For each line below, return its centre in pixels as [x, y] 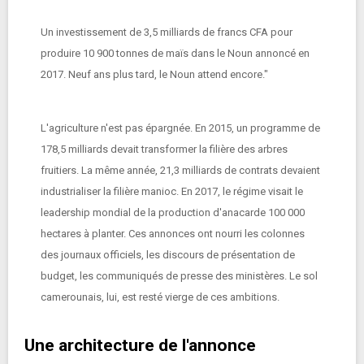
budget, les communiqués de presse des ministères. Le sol [179, 276]
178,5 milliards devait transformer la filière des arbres [164, 149]
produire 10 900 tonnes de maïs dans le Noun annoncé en [175, 53]
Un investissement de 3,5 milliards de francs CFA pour [167, 32]
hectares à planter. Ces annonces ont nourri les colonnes [173, 234]
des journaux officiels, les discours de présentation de [168, 255]
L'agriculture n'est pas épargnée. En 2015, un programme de [180, 128]
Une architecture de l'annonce [140, 345]
